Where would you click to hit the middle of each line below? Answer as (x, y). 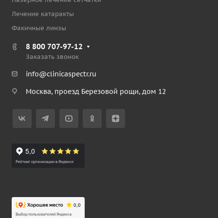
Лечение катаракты (43, 14)
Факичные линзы (39, 28)
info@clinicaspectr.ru (61, 74)
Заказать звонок (52, 57)
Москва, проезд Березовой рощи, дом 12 (96, 91)
